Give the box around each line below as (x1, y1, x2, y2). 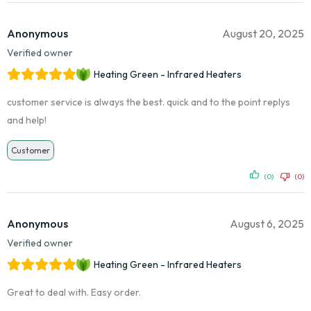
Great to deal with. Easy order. (7, 286, 141, 299)
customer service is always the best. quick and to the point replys (7, 96, 290, 109)
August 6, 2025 (230, 217, 304, 231)
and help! (7, 114, 47, 127)
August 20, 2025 (222, 26, 304, 41)
